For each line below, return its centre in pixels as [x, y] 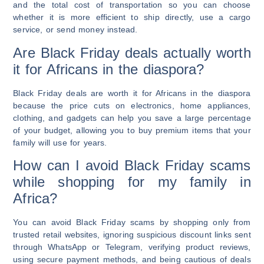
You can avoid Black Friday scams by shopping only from [132, 222]
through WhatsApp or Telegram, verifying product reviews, [132, 247]
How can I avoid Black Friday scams [132, 165]
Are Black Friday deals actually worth [132, 52]
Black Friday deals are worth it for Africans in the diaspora [132, 93]
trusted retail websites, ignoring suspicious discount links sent [132, 234]
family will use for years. [60, 142]
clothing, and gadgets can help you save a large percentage [132, 118]
